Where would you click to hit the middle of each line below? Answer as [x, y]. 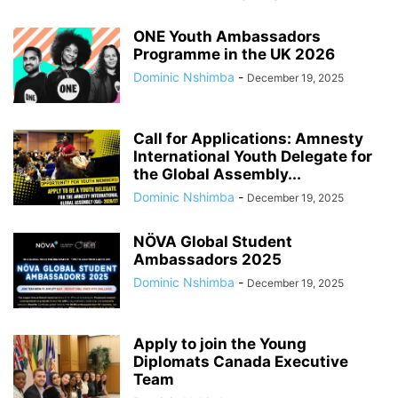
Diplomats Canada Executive [241, 362]
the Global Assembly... [217, 175]
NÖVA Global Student [213, 242]
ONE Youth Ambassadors [227, 37]
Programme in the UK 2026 [234, 55]
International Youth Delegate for [253, 157]
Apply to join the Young [220, 344]
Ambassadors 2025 [207, 260]
